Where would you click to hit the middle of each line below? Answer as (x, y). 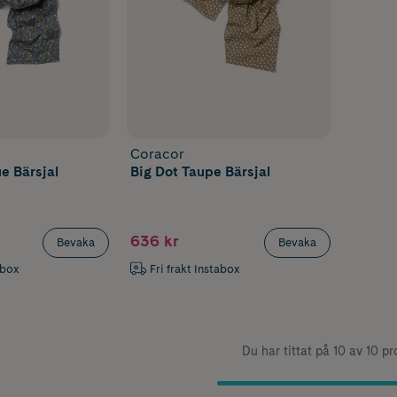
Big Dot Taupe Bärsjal (201, 171)
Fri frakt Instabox (195, 269)
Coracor (158, 153)
